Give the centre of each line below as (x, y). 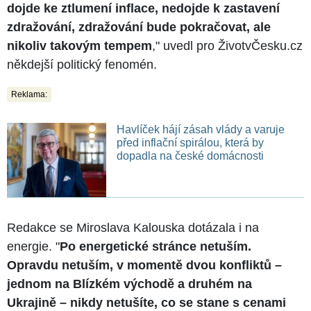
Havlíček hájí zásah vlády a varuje (200, 129)
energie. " (33, 246)
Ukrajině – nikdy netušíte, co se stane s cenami (146, 302)
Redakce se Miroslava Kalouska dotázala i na (133, 227)
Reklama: (29, 94)
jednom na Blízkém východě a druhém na (129, 284)
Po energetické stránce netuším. (155, 246)
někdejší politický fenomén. (82, 64)
